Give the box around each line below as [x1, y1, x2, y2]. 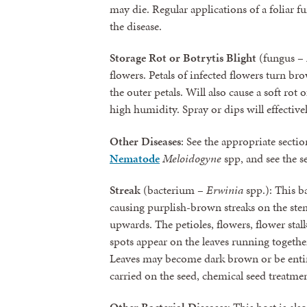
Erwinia [206, 181, 243, 198]
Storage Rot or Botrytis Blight [110, 49, 256, 66]
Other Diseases [110, 132, 181, 149]
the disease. [110, 18, 162, 35]
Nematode [110, 149, 160, 167]
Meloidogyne [162, 149, 221, 167]
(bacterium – [140, 181, 206, 198]
